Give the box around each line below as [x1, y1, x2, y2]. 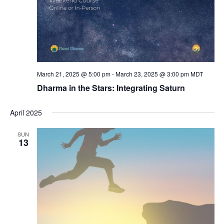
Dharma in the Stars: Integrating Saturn [36, 82, 185, 94]
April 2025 [9, 107, 42, 118]
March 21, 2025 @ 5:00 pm [36, 69, 110, 78]
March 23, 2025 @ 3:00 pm [115, 69, 189, 78]
